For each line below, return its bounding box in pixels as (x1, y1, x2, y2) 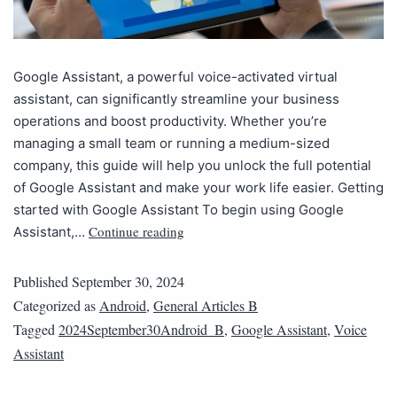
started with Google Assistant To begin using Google (13, 200, 344, 218)
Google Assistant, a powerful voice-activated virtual (13, 67, 338, 85)
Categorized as (13, 295, 99, 315)
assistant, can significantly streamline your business (13, 90, 339, 107)
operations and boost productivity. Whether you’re (13, 112, 327, 129)
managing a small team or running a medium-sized (13, 134, 330, 152)
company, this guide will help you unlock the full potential (13, 156, 371, 174)
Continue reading (89, 222, 184, 240)
